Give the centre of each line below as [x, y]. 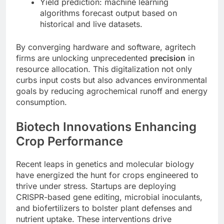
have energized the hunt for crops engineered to [107, 175]
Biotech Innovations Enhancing [106, 126]
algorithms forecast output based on [108, 13]
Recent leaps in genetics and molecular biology [105, 164]
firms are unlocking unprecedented [83, 58]
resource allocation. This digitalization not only [104, 69]
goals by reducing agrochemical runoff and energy [112, 91]
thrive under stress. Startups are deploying [96, 186]
